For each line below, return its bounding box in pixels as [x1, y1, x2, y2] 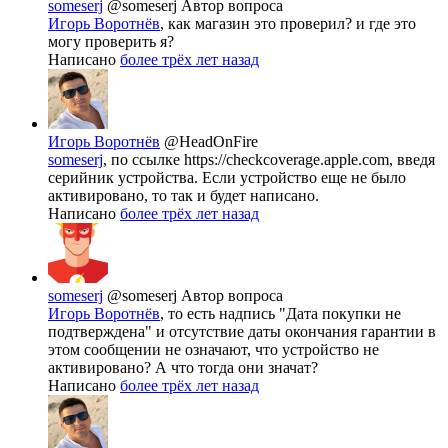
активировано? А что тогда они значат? [48, 358, 318, 376]
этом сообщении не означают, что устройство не [48, 340, 379, 358]
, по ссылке [103, 150, 184, 168]
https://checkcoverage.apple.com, [184, 150, 393, 168]
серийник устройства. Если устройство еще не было [48, 168, 406, 186]
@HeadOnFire [164, 132, 258, 150]
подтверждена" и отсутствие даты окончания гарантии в [48, 322, 436, 340]
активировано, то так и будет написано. [48, 186, 319, 204]
